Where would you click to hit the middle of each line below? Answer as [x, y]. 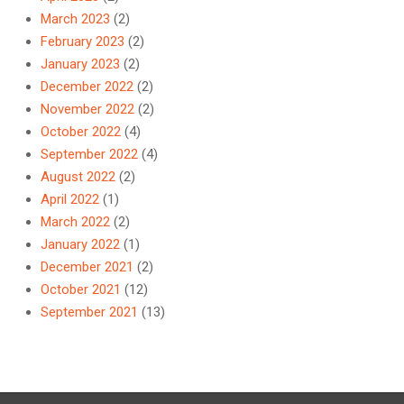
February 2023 [83, 42]
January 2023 [80, 64]
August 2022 [78, 177]
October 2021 [81, 290]
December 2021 [87, 267]
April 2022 [70, 200]
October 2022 [81, 132]
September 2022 [89, 155]
